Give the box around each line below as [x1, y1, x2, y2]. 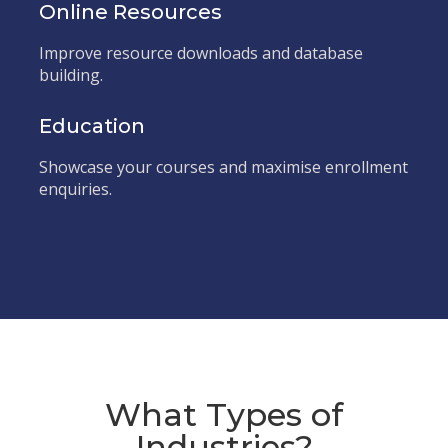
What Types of [105, 395, 343, 434]
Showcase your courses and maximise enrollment [39, 156, 408, 178]
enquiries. [39, 178, 112, 200]
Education [39, 114, 145, 138]
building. [39, 64, 103, 86]
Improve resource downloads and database [39, 42, 363, 64]
